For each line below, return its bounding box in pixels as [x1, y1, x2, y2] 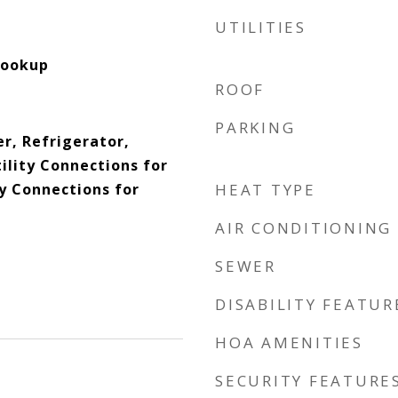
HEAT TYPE [215, 179, 316, 200]
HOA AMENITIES [215, 332, 363, 353]
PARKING [215, 117, 296, 138]
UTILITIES [215, 17, 306, 37]
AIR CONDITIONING [215, 218, 392, 238]
